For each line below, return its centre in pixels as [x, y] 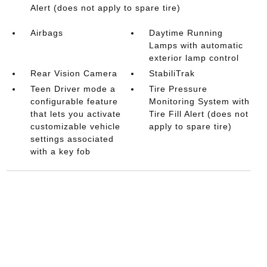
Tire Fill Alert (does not [199, 114]
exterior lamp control [194, 58]
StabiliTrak [172, 73]
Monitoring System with [200, 101]
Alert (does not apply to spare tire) [105, 7]
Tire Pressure [178, 89]
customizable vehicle [75, 126]
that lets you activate [75, 114]
